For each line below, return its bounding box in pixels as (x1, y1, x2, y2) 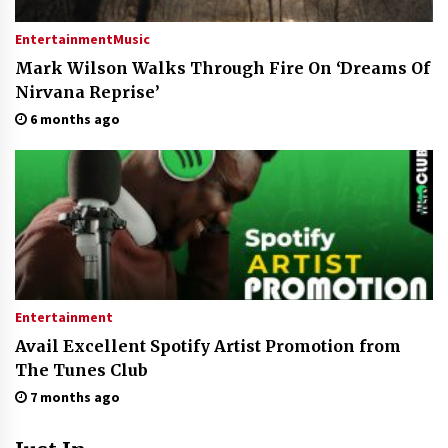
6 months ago (27, 110, 120, 128)
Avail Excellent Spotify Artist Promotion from (15, 336, 401, 356)
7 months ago (27, 388, 120, 406)
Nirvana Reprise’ (15, 82, 160, 102)
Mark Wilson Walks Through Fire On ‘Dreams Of (15, 58, 430, 78)
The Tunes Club (15, 360, 148, 380)
